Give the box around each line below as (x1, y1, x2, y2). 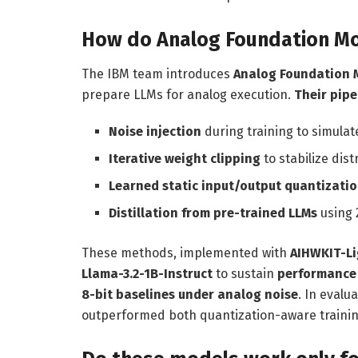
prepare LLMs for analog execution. (82, 87, 294, 103)
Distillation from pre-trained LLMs (109, 205, 318, 221)
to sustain (213, 266, 277, 282)
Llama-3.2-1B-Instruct (82, 266, 213, 282)
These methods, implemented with (82, 245, 290, 261)
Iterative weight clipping (109, 151, 261, 167)
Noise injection (109, 124, 202, 140)
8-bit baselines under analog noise (82, 287, 298, 303)
